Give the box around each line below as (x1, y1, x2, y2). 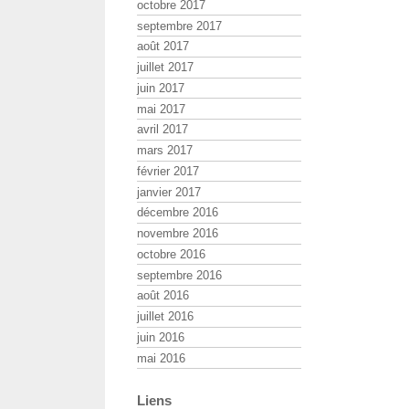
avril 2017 (137, 122, 188, 137)
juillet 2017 (137, 60, 194, 75)
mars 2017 (137, 143, 193, 158)
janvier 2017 (137, 184, 201, 199)
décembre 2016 (137, 205, 218, 220)
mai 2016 (137, 351, 185, 365)
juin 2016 (137, 330, 184, 344)
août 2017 (137, 39, 189, 54)
